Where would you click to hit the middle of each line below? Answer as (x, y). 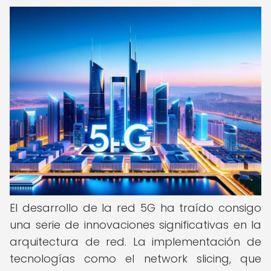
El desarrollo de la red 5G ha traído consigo (135, 208)
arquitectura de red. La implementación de (135, 242)
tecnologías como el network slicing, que (135, 259)
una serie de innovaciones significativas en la (135, 225)
